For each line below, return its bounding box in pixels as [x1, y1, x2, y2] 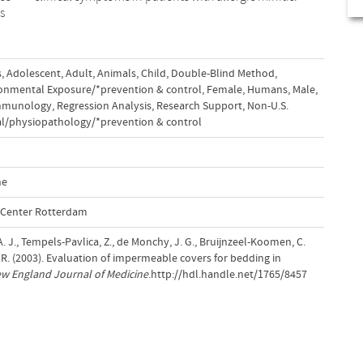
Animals [96, 66, 136, 80]
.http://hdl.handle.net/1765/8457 [147, 267, 307, 281]
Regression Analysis [56, 99, 152, 113]
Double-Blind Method [170, 66, 275, 80]
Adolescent [6, 66, 61, 80]
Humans [246, 83, 288, 96]
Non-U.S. [246, 99, 288, 113]
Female [206, 83, 242, 96]
